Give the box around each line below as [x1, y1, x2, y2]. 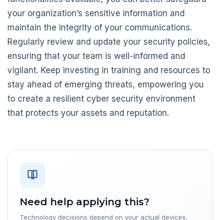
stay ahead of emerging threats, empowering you [7, 80, 204, 90]
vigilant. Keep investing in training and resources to [7, 65, 210, 76]
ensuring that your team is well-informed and [7, 51, 185, 61]
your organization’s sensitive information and [7, 8, 185, 19]
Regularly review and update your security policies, [7, 37, 210, 47]
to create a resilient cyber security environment [7, 94, 195, 104]
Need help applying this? [20, 196, 149, 208]
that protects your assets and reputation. [7, 108, 169, 118]
